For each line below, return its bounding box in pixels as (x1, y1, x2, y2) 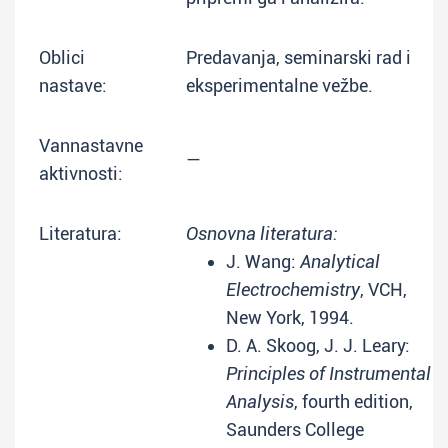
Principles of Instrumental (226, 363, 431, 384)
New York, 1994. (226, 307, 354, 328)
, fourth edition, (294, 391, 413, 412)
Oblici (39, 47, 85, 68)
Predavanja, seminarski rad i (186, 47, 411, 68)
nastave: (39, 75, 107, 96)
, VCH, (360, 279, 407, 300)
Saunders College (226, 419, 364, 440)
